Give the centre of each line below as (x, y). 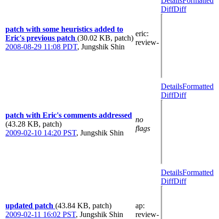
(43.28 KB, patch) (33, 124)
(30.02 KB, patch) (105, 38)
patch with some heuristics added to (64, 29)
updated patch (30, 205)
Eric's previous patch (41, 38)
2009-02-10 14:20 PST (41, 132)
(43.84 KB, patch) (83, 205)
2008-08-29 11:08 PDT (41, 46)
